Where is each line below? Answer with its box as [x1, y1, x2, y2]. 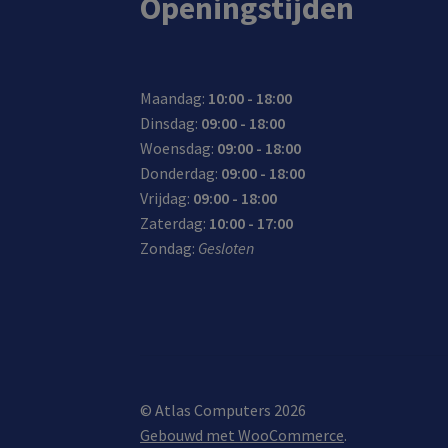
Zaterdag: [140, 212, 210, 233]
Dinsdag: [140, 112, 202, 133]
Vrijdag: [140, 187, 194, 208]
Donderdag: [140, 162, 222, 183]
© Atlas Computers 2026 [140, 399, 307, 420]
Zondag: [140, 237, 199, 258]
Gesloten [198, 237, 255, 258]
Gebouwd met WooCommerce [140, 424, 345, 445]
